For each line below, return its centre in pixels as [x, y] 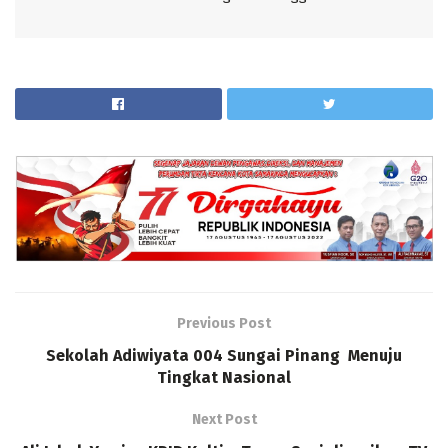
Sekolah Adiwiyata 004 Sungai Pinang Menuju [224, 355]
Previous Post [224, 323]
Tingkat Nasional [224, 377]
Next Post [224, 419]
